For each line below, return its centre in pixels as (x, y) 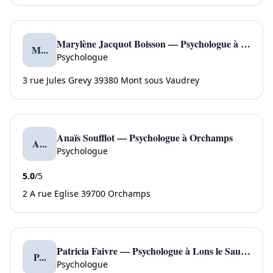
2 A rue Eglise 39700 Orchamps (87, 193)
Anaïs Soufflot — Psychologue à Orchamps (145, 137)
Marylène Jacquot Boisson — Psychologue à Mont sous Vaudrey (246, 44)
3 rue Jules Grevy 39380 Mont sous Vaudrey (111, 80)
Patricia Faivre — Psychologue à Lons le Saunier (246, 251)
